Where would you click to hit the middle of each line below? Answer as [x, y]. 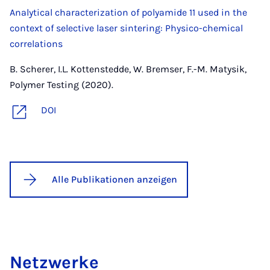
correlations [36, 44]
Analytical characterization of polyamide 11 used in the [128, 13]
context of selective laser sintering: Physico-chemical [126, 28]
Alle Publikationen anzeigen [115, 180]
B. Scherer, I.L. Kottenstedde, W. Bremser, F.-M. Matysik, [128, 69]
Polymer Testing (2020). [61, 85]
